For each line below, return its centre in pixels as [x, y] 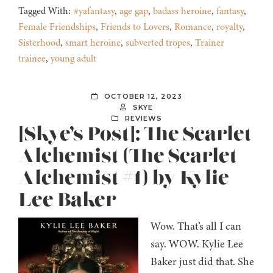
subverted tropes [158, 43]
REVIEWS [143, 119]
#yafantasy [94, 11]
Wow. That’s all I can [196, 226]
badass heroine [182, 11]
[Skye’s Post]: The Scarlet [135, 135]
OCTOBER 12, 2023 [143, 97]
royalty [229, 27]
